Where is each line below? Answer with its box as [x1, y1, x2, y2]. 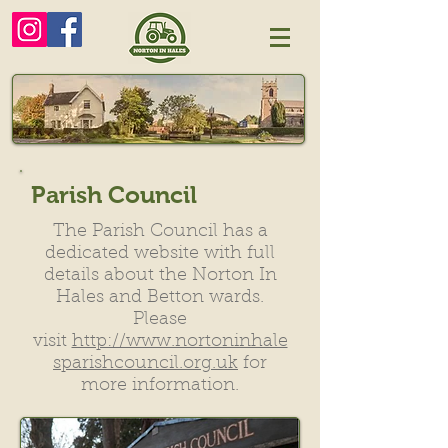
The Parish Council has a [52, 223, 268, 241]
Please [133, 311, 187, 329]
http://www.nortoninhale [71, 333, 288, 351]
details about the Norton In [43, 267, 277, 285]
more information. [81, 377, 239, 395]
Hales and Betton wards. [56, 289, 264, 307]
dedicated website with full [45, 245, 275, 263]
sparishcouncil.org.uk [53, 355, 238, 373]
